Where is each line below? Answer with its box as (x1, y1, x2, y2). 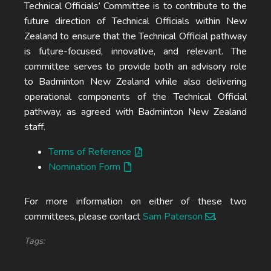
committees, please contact (24, 210, 143, 223)
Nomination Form (48, 160, 120, 174)
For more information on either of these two (24, 195, 247, 208)
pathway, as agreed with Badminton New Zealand (24, 105, 247, 119)
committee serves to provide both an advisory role (24, 60, 247, 73)
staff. (24, 120, 45, 134)
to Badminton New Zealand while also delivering (24, 75, 247, 88)
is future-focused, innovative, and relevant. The (24, 45, 247, 58)
